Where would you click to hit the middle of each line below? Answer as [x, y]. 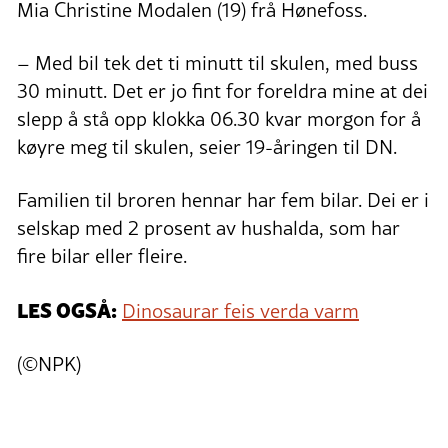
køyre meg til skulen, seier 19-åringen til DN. [207, 146]
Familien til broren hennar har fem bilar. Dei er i [223, 199]
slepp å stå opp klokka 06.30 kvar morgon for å [219, 118]
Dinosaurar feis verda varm [240, 310]
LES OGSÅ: [67, 308]
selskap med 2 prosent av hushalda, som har [208, 227]
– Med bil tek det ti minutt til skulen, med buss [217, 62]
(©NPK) [51, 363]
